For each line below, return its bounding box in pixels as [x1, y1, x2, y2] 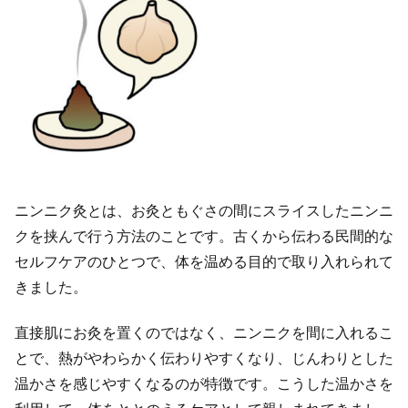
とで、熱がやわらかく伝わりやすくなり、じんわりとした [15, 351, 393, 367]
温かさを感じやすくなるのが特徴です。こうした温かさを [15, 376, 393, 393]
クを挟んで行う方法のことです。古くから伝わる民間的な [15, 228, 393, 244]
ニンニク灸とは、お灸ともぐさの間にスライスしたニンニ [15, 202, 393, 219]
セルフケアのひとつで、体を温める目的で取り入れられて [15, 253, 393, 270]
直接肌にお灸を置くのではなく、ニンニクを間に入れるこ [15, 325, 393, 342]
